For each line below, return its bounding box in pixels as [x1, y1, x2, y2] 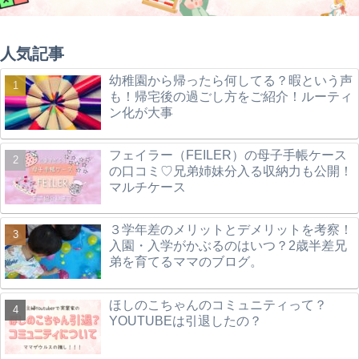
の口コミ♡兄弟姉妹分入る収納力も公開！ [109, 163, 353, 178]
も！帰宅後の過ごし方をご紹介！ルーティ [109, 89, 353, 103]
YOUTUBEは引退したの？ [109, 313, 262, 328]
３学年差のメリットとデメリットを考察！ [109, 223, 353, 237]
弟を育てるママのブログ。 [109, 255, 263, 269]
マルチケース [109, 179, 186, 194]
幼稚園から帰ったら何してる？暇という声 [109, 73, 353, 87]
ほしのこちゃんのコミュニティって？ [109, 297, 327, 312]
